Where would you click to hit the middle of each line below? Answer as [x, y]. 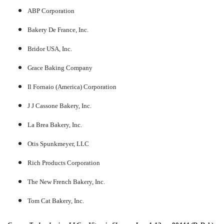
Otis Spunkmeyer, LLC [58, 144]
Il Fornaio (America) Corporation [72, 87]
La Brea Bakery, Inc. [55, 125]
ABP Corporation [51, 11]
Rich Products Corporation [64, 163]
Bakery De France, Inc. [58, 30]
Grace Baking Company [60, 68]
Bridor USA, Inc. [50, 49]
